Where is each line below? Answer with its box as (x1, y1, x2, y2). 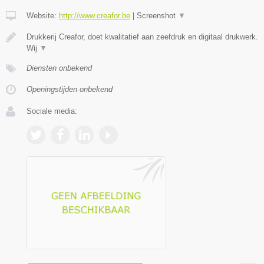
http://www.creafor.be (59, 11, 130, 20)
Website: (27, 11, 59, 20)
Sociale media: (27, 106, 77, 115)
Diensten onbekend (27, 63, 92, 72)
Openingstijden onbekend (27, 84, 113, 94)
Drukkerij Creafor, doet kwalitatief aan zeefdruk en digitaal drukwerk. (27, 32, 258, 41)
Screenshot (137, 11, 178, 20)
